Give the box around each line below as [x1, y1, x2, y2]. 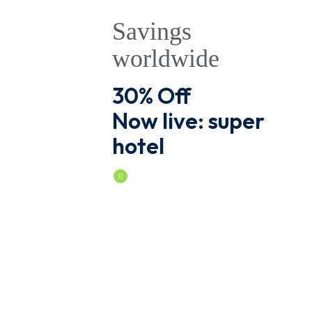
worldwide [112, 45, 219, 72]
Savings [112, 17, 192, 45]
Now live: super [112, 107, 265, 134]
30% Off [112, 81, 191, 109]
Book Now [127, 169, 175, 182]
